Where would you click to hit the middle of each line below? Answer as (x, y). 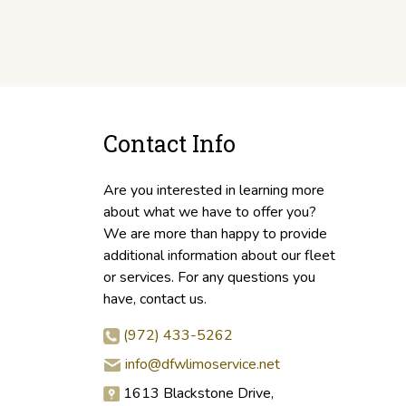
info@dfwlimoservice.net (203, 364)
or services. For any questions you (209, 277)
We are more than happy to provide (215, 234)
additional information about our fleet (219, 256)
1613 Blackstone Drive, (197, 393)
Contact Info (169, 144)
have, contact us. (155, 299)
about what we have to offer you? (210, 212)
